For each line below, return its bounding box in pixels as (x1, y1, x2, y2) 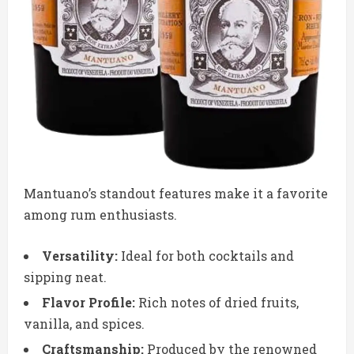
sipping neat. (24, 269, 107, 286)
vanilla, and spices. (24, 315, 145, 333)
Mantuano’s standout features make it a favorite (24, 185, 328, 202)
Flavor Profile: (42, 294, 135, 311)
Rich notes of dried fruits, (135, 294, 299, 311)
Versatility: (42, 247, 118, 265)
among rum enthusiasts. (24, 206, 177, 224)
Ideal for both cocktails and (118, 247, 294, 265)
